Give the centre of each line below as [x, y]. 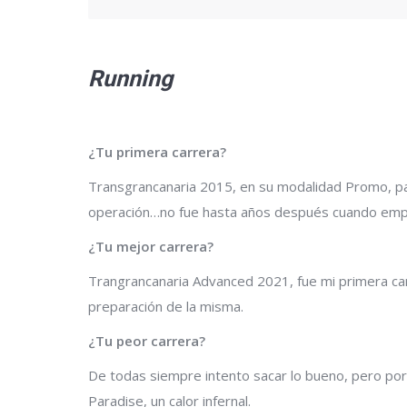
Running [130, 78]
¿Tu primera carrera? [157, 151]
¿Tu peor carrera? [147, 340]
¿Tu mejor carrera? [151, 246]
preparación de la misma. [166, 306]
